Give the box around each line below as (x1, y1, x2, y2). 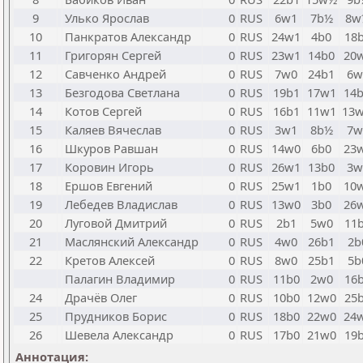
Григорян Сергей (65, 47, 161, 63)
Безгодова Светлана (65, 84, 180, 100)
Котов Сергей (65, 103, 142, 119)
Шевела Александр (65, 327, 173, 343)
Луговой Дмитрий (65, 215, 167, 231)
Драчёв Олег (65, 289, 137, 305)
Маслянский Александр (65, 233, 199, 250)
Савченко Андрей (65, 66, 166, 82)
